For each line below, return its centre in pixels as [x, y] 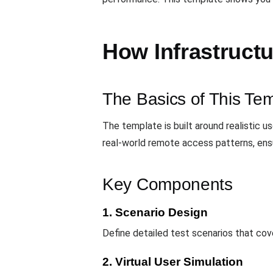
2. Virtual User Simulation [173, 261]
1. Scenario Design [155, 213]
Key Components [168, 185]
